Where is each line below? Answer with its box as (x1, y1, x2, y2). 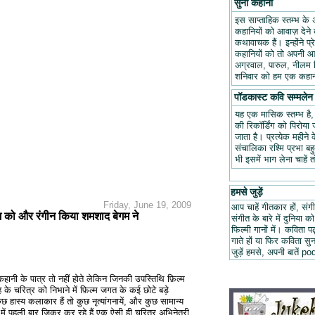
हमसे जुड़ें (230, 186, 263, 198)
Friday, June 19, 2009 (103, 200, 192, 211)
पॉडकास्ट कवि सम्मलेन (233, 92, 313, 103)
